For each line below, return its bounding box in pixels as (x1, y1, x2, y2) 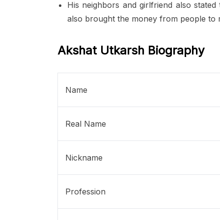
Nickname (65, 153, 103, 163)
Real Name (65, 119, 106, 129)
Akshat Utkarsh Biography (57, 43, 204, 58)
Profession (65, 187, 106, 197)
